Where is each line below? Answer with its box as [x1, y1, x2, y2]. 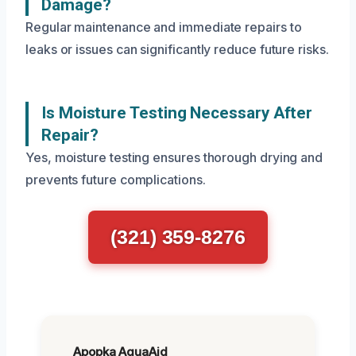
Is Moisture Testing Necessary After [41, 103, 313, 123]
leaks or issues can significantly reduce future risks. [25, 41, 329, 58]
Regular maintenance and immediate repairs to [25, 19, 302, 36]
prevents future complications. [25, 172, 206, 188]
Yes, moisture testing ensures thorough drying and [25, 149, 323, 166]
